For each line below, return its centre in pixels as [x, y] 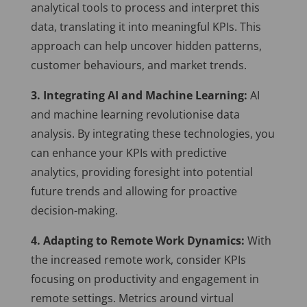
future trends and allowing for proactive [134, 192]
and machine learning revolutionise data [135, 115]
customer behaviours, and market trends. [138, 65]
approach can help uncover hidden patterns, [146, 46]
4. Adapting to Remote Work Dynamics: [137, 241]
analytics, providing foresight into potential [142, 172]
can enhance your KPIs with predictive [128, 153]
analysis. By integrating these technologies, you [152, 134]
